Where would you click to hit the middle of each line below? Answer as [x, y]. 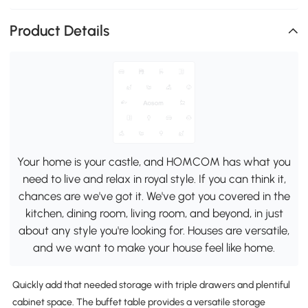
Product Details [60, 31]
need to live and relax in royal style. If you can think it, [154, 178]
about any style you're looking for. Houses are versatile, [154, 230]
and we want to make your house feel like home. [154, 247]
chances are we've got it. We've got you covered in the [154, 196]
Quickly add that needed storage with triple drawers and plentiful [151, 285]
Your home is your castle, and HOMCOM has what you [154, 161]
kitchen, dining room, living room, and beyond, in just [154, 213]
